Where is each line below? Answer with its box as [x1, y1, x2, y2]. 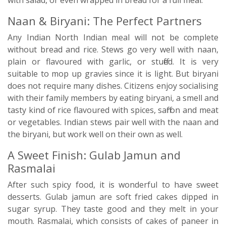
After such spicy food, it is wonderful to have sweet [8, 179, 218, 190]
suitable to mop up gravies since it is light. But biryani [8, 68, 218, 79]
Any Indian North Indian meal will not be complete [8, 32, 218, 43]
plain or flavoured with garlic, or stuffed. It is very [8, 56, 218, 67]
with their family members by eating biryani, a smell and [8, 92, 218, 103]
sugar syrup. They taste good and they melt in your [8, 203, 218, 214]
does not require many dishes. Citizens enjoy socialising [8, 80, 218, 91]
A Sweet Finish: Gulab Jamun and [8, 147, 181, 162]
